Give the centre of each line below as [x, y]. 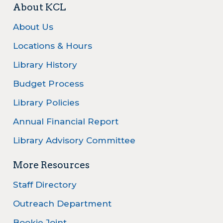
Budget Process [48, 84]
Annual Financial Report [66, 122]
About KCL [39, 7]
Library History [45, 65]
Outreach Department [62, 203]
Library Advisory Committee [74, 141]
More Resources [51, 165]
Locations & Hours [53, 46]
